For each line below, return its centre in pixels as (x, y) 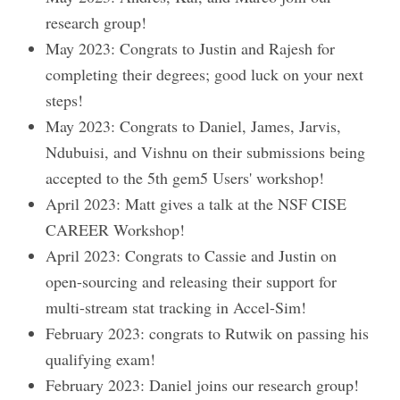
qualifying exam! (101, 359)
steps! (65, 100)
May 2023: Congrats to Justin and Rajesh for (191, 49)
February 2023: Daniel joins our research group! (203, 385)
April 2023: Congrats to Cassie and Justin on (192, 256)
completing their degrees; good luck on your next (205, 75)
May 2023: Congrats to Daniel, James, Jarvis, (194, 126)
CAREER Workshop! (116, 230)
